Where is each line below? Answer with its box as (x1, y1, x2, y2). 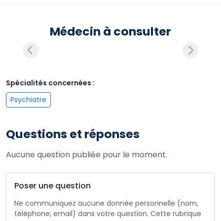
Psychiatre (10, 95, 46, 105)
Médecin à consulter (50, 23, 171, 39)
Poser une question (14, 180, 91, 191)
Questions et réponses (6, 126, 140, 142)
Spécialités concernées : (6, 78, 95, 88)
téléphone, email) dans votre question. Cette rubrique (14, 209, 201, 219)
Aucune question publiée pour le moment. (6, 149, 167, 160)
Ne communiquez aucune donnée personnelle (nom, (14, 198, 198, 208)
